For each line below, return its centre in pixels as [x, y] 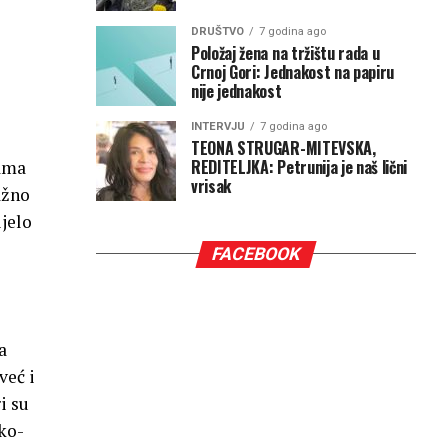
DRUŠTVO [217, 31]
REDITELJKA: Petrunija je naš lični [299, 166]
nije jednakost [236, 90]
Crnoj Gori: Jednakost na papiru [293, 71]
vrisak [211, 185]
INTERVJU [218, 126]
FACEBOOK [256, 253]
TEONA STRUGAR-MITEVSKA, [283, 147]
